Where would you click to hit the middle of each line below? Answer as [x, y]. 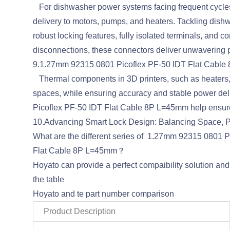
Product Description [79, 211]
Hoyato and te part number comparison [103, 194]
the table [48, 179]
